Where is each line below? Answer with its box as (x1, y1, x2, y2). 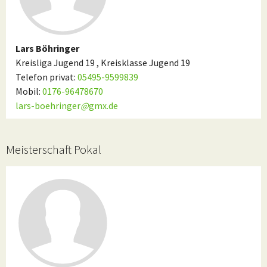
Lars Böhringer (15, 42, 79, 54)
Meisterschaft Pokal (6, 142, 101, 157)
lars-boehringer (15, 100, 80, 111)
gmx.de (89, 100, 118, 111)
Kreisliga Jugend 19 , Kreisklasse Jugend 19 (15, 57, 190, 69)
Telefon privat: (15, 71, 77, 83)
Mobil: (15, 85, 42, 97)
